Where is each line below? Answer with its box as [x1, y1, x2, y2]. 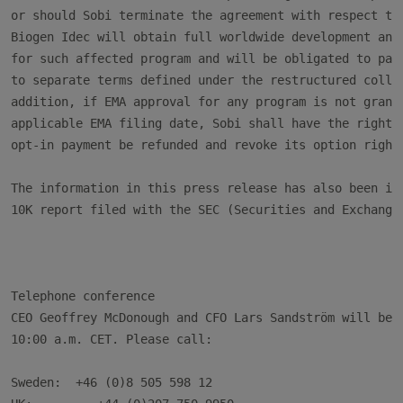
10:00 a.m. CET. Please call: [11, 332, 212, 346]
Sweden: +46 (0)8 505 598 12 [11, 375, 212, 390]
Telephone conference [11, 289, 155, 303]
